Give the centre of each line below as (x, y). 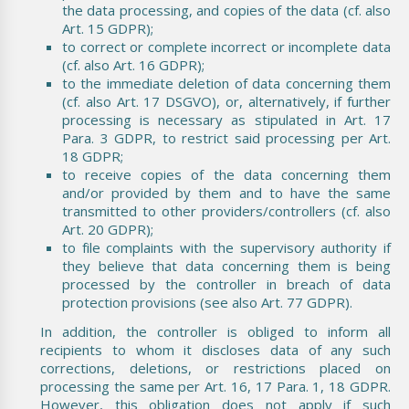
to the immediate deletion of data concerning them (226, 83)
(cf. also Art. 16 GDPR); (133, 64)
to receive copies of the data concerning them (226, 174)
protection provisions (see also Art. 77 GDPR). (207, 302)
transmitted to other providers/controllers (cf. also (226, 210)
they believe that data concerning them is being (226, 265)
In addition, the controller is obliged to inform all (215, 331)
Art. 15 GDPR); (108, 28)
